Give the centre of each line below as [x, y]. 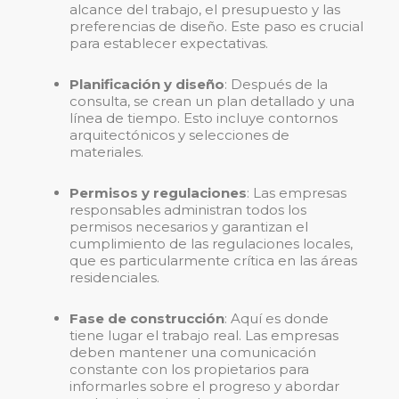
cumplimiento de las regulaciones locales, [211, 244]
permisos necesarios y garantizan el [189, 227]
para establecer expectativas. [169, 44]
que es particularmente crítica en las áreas [213, 261]
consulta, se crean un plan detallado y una [212, 102]
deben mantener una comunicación [193, 353]
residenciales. [114, 278]
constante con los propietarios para [189, 370]
